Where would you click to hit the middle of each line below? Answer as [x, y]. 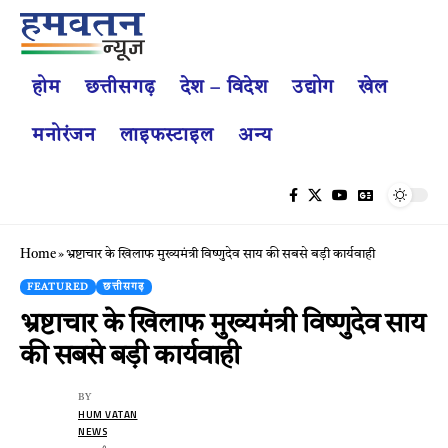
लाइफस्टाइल [166, 136]
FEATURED [58, 286]
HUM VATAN [108, 414]
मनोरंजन [64, 136]
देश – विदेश [223, 88]
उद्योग [313, 88]
